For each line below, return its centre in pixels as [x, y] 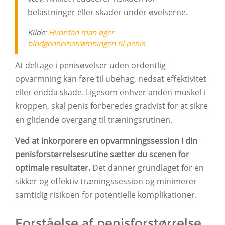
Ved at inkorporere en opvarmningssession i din [106, 141]
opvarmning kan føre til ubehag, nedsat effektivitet [111, 79]
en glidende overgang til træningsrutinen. [94, 120]
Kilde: [38, 32]
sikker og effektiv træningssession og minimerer [106, 182]
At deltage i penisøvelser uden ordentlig [90, 66]
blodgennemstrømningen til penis [86, 43]
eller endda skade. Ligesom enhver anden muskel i [110, 93]
